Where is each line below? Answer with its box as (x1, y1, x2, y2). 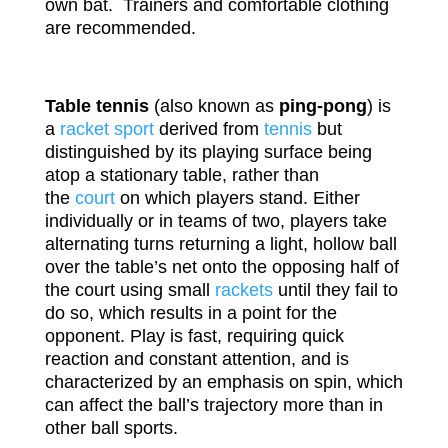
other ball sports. (44, 418, 178, 438)
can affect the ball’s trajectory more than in (44, 395, 383, 415)
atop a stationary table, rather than (44, 165, 319, 185)
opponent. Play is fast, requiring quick (44, 326, 344, 346)
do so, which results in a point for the (44, 303, 337, 323)
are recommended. (44, 18, 196, 38)
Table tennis (44, 96, 149, 116)
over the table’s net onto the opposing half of (44, 257, 399, 277)
